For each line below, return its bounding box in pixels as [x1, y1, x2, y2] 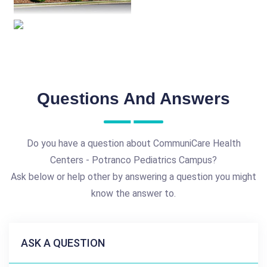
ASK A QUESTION [21, 237, 105, 250]
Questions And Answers [37, 89, 230, 108]
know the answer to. [91, 188, 176, 200]
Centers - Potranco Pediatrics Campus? [50, 154, 217, 166]
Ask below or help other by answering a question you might [11, 171, 256, 183]
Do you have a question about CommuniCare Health [26, 138, 241, 150]
